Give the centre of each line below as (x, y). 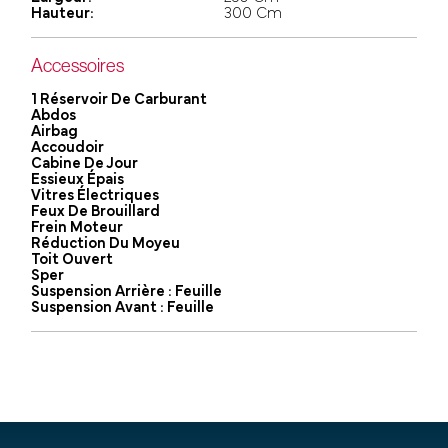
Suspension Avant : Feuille (123, 307)
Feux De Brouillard (96, 211)
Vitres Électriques (95, 195)
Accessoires (78, 64)
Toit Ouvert (72, 259)
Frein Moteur (77, 227)
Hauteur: (63, 13)
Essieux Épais (78, 179)
